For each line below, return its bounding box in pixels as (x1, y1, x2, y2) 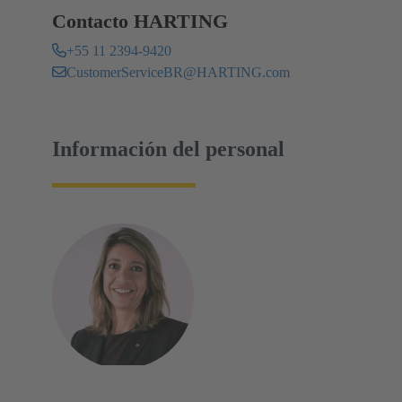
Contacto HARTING (52, 9, 228, 32)
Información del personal (52, 136, 284, 161)
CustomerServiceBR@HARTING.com (66, 64, 290, 80)
